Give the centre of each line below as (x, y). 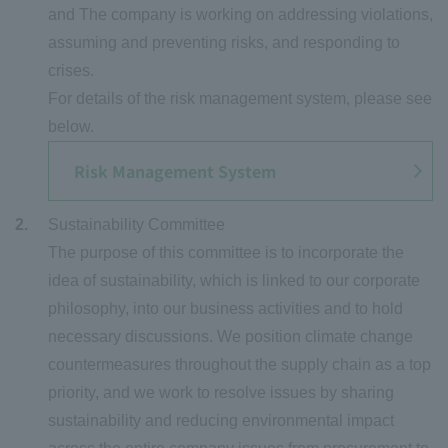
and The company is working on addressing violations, (240, 15)
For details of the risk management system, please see (240, 99)
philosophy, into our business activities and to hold (225, 309)
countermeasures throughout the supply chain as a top (239, 365)
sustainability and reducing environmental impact (221, 421)
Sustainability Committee (136, 225)
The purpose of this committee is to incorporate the (226, 253)
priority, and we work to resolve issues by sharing (221, 393)
